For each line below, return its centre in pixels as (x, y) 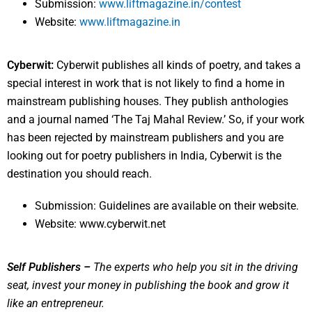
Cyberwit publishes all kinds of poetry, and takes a (177, 65)
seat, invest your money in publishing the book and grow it (148, 286)
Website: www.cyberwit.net (100, 224)
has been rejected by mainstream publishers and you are (145, 138)
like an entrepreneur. (56, 304)
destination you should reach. (79, 174)
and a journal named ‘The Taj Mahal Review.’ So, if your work (156, 120)
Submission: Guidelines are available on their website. (167, 206)
